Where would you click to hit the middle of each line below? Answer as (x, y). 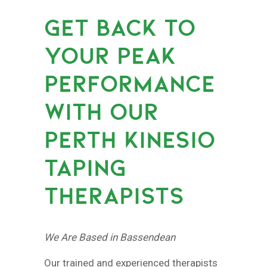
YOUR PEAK (110, 56)
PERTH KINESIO (130, 140)
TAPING (85, 168)
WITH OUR (101, 112)
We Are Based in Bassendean (110, 237)
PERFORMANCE (130, 84)
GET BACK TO (120, 28)
